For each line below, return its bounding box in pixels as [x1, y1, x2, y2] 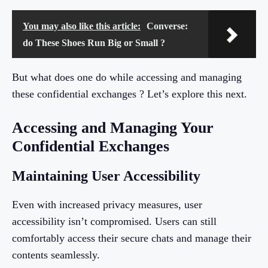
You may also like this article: [23, 21, 141, 32]
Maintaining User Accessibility [12, 168, 200, 184]
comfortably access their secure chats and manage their [12, 232, 251, 245]
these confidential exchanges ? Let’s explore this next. [12, 88, 247, 100]
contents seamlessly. [12, 249, 100, 261]
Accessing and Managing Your [12, 119, 214, 137]
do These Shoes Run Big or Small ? [23, 38, 165, 48]
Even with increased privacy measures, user [12, 199, 202, 211]
